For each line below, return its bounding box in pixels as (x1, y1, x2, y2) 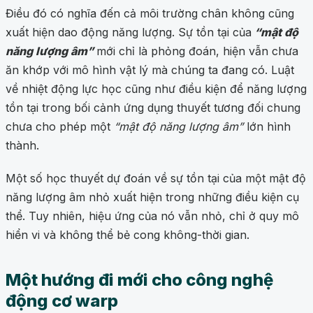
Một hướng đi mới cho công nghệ (6, 270, 273, 291)
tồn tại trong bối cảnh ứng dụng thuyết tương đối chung (6, 101, 300, 115)
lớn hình (243, 119, 291, 134)
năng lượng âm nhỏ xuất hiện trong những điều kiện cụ (6, 190, 299, 205)
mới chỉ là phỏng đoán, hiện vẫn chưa (96, 44, 298, 59)
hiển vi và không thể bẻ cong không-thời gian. (6, 228, 249, 242)
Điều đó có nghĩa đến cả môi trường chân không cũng (6, 6, 294, 21)
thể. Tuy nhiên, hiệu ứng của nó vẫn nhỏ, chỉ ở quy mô (6, 209, 299, 224)
